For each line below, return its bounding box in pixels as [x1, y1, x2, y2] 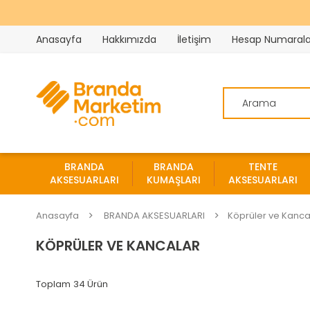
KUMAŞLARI [147, 173, 201, 188]
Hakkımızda [102, 33, 156, 46]
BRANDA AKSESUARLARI [104, 209, 205, 223]
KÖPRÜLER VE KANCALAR [36, 236, 200, 256]
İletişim [177, 33, 211, 46]
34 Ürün [73, 277, 108, 291]
